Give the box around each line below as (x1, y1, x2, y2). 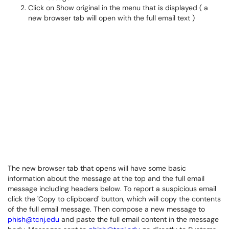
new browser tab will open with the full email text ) (28, 13, 195, 22)
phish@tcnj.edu (8, 215, 59, 224)
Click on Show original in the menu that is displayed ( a (28, 3, 208, 12)
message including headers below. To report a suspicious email (8, 184, 216, 193)
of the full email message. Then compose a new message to (8, 204, 205, 214)
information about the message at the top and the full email (8, 174, 204, 183)
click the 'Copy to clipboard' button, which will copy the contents (8, 194, 221, 203)
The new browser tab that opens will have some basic (8, 164, 186, 173)
